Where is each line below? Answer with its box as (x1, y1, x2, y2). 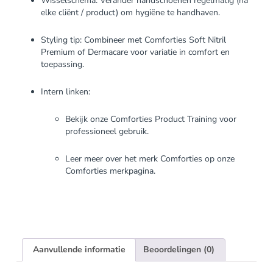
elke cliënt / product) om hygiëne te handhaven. (40, 6, 220, 18)
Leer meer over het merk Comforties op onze (65, 152, 235, 165)
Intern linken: (40, 85, 90, 97)
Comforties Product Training (110, 113, 217, 125)
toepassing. (40, 58, 84, 70)
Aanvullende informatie (32, 243, 126, 255)
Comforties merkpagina (65, 165, 154, 177)
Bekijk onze (65, 113, 110, 125)
